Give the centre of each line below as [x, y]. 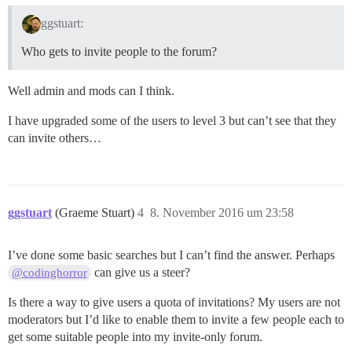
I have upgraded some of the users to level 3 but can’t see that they [172, 121]
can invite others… [55, 138]
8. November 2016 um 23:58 [222, 213]
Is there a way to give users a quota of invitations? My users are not [174, 302]
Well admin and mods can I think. [91, 91]
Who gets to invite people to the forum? [119, 52]
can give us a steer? [141, 273]
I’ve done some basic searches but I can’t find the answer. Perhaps [171, 255]
